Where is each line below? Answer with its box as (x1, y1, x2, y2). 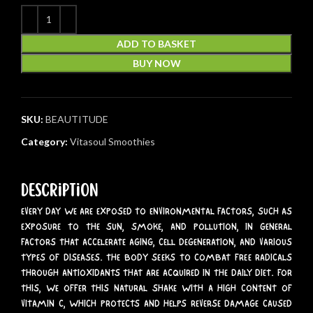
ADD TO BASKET (117, 37, 196, 50)
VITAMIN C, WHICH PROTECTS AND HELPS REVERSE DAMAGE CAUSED (21, 297, 292, 310)
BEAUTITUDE (45, 112, 108, 125)
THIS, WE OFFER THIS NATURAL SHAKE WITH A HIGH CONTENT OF (21, 282, 292, 294)
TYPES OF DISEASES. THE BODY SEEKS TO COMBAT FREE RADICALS (21, 251, 292, 263)
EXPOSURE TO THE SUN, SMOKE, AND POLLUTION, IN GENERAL (21, 220, 292, 233)
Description (21, 180, 99, 200)
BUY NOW (132, 57, 181, 69)
